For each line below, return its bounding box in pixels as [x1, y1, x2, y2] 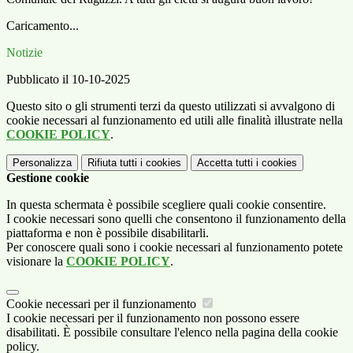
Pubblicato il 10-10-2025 [6, 72, 130, 87]
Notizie [6, 46, 43, 60]
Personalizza [13, 157, 72, 169]
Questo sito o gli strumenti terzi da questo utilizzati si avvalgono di [6, 99, 335, 113]
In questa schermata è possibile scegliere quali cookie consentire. [6, 198, 326, 212]
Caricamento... [6, 19, 79, 33]
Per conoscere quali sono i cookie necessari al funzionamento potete [6, 240, 343, 255]
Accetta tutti [197, 157, 253, 169]
